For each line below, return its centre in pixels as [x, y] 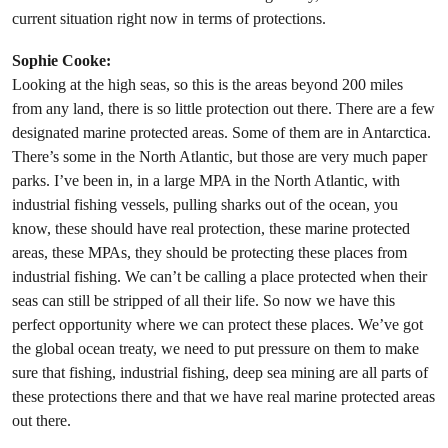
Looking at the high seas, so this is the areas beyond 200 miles [207, 85]
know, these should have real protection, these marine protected [211, 229]
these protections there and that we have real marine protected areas [223, 397]
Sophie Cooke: [61, 61]
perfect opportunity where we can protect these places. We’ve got [217, 325]
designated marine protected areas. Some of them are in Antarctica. [221, 133]
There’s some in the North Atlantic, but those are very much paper [219, 157]
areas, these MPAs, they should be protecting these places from [209, 253]
